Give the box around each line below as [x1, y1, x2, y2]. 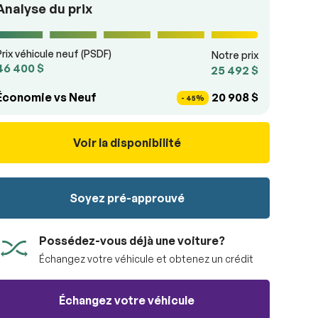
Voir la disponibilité [72, 135, 181, 150]
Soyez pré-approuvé [69, 190, 185, 205]
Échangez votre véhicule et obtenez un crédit [38, 252, 253, 265]
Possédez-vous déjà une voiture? [38, 233, 225, 248]
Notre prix [212, 48, 258, 61]
